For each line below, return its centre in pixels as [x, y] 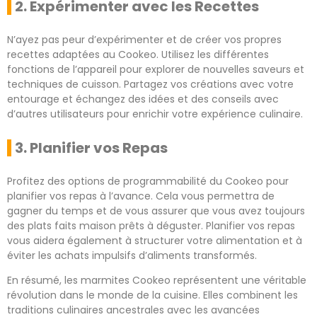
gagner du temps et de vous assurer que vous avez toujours [156, 211]
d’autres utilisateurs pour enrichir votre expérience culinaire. [155, 114]
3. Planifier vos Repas [91, 148]
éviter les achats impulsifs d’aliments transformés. [132, 255]
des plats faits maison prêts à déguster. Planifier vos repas [151, 225]
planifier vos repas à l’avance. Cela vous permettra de [141, 196]
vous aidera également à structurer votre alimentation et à [155, 240]
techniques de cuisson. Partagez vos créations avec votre [150, 84]
